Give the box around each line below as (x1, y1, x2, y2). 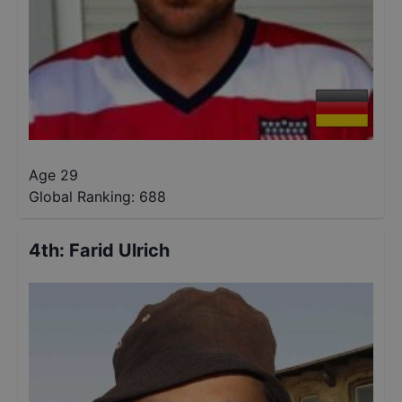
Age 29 (29, 166, 78, 184)
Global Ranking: (29, 188, 135, 205)
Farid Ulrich (69, 240, 170, 261)
